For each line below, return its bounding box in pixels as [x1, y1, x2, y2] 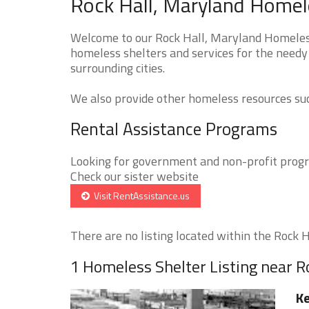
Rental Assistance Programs [70, 115, 277, 142]
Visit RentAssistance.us [90, 188, 190, 203]
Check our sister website [70, 166, 199, 186]
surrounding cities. [70, 58, 165, 77]
